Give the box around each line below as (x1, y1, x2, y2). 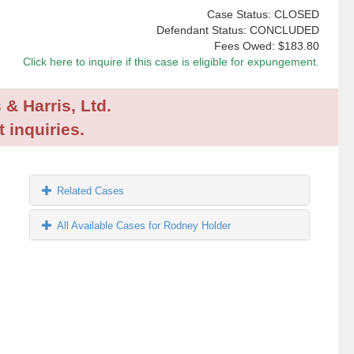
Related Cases (57, 185, 125, 198)
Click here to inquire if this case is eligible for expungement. (22, 55, 319, 69)
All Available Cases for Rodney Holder (57, 220, 232, 232)
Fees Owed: (213, 40, 278, 53)
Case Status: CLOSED (206, 8, 319, 21)
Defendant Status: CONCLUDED (156, 24, 319, 37)
